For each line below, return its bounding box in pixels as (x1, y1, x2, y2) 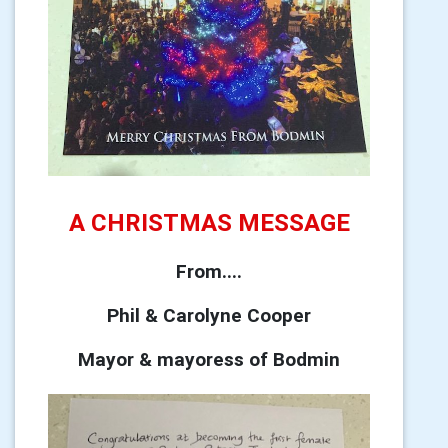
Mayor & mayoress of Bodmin (78, 346, 340, 371)
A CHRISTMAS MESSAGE (68, 207, 350, 237)
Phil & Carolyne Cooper (107, 302, 311, 327)
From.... (176, 258, 242, 283)
